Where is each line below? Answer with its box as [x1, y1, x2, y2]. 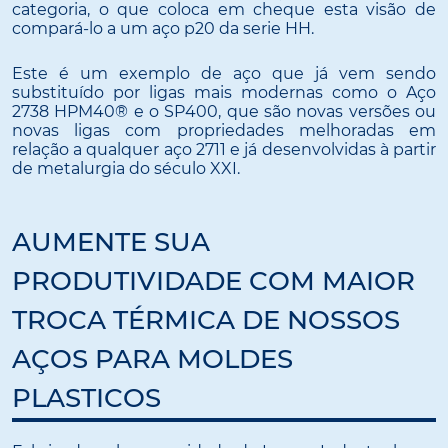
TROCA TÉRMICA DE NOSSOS [12, 304, 400, 337]
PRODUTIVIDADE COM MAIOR [12, 265, 415, 298]
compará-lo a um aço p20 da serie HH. [12, 18, 314, 38]
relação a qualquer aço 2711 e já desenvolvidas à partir [12, 139, 436, 159]
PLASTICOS [12, 382, 161, 415]
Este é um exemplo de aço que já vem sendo [12, 63, 436, 83]
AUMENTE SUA [12, 226, 210, 259]
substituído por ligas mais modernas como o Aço [12, 82, 436, 102]
